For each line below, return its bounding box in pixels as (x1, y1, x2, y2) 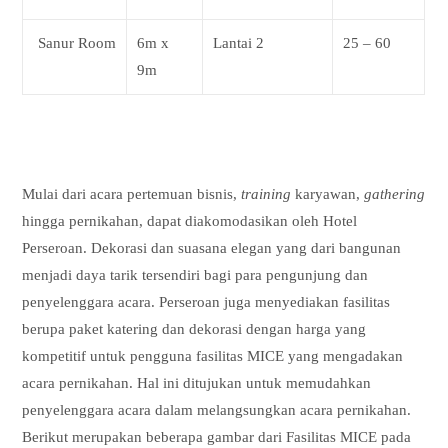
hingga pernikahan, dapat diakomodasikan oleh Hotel (22, 213, 358, 230)
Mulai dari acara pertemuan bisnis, (22, 186, 242, 203)
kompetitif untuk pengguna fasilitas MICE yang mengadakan (22, 348, 404, 365)
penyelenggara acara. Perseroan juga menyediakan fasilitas (22, 294, 391, 311)
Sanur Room (38, 34, 117, 51)
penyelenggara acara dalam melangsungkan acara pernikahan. (22, 402, 412, 419)
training (241, 186, 296, 203)
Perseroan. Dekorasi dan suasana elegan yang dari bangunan (22, 240, 402, 257)
